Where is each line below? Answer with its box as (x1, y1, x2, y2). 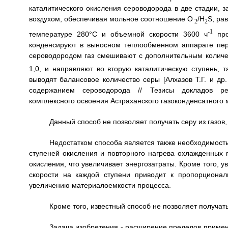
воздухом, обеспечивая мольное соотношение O (28, 14, 193, 23)
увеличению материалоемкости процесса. (28, 181, 171, 189)
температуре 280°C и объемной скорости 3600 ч (28, 30, 208, 39)
